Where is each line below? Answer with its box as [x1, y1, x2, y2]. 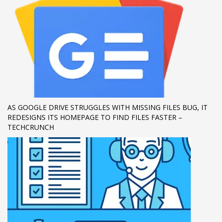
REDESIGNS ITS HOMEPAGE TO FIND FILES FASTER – [7, 112, 182, 122]
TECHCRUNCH [7, 122, 54, 132]
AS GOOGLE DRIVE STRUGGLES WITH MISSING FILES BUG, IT [7, 103, 208, 112]
